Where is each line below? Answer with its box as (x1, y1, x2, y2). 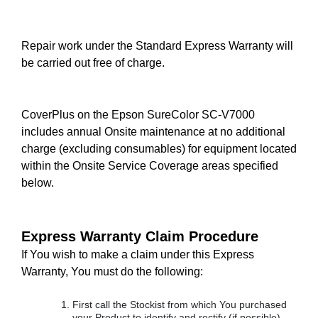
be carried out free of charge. (21, 57, 165, 69)
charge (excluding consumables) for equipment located (21, 143, 297, 155)
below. (21, 177, 54, 189)
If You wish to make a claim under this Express (21, 248, 254, 261)
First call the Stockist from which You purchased (72, 299, 287, 310)
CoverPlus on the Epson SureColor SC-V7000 (21, 109, 255, 121)
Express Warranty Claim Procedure (21, 229, 258, 244)
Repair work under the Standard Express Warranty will (21, 40, 293, 52)
